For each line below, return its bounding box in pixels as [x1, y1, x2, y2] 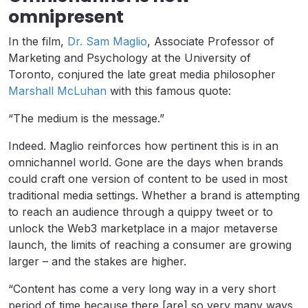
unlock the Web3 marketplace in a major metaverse [8, 221, 278, 236]
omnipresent [8, 5, 124, 30]
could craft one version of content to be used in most [8, 172, 287, 186]
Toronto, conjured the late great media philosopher [8, 67, 276, 82]
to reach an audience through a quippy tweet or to [8, 205, 273, 219]
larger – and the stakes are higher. [8, 254, 190, 269]
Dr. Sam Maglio [67, 34, 147, 49]
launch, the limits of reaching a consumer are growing [8, 238, 291, 252]
